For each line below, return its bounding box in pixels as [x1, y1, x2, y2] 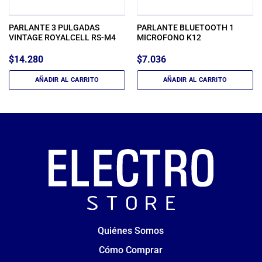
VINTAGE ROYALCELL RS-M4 [8, 33, 116, 43]
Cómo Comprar [99, 244, 163, 256]
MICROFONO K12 [136, 33, 201, 43]
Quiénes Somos [98, 225, 164, 237]
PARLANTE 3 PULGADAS [8, 23, 99, 33]
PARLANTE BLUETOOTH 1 [136, 23, 234, 33]
